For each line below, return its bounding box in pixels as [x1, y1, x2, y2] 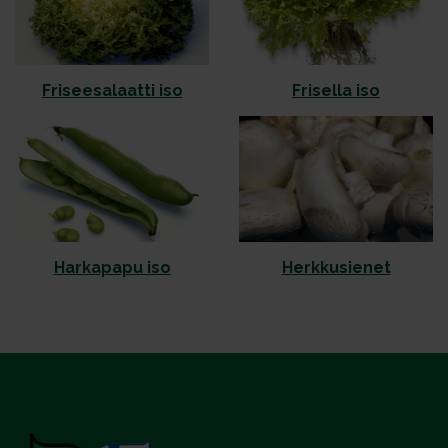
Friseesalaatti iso [41, 81, 183, 101]
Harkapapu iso [53, 258, 171, 278]
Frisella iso [292, 81, 380, 101]
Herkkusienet [281, 258, 391, 278]
